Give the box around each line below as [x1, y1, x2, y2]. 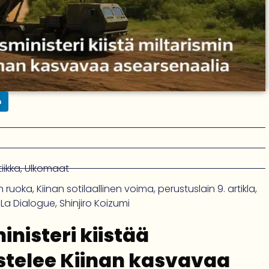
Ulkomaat [25, 161, 69, 175]
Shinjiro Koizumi [59, 196, 130, 210]
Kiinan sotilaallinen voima [37, 181, 154, 196]
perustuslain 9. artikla [158, 181, 255, 196]
